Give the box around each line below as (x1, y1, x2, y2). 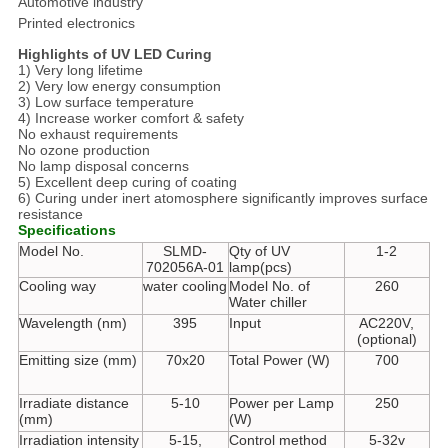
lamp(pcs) (228, 258, 292, 275)
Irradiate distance (18, 394, 129, 411)
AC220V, (359, 314, 415, 331)
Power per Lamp (228, 394, 334, 411)
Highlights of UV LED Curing (17, 45, 212, 62)
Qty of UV (228, 242, 290, 259)
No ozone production (17, 141, 150, 158)
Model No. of (228, 277, 310, 294)
